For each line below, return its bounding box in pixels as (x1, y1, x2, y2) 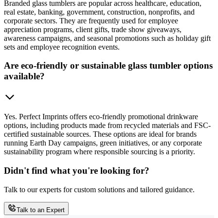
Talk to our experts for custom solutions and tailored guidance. (4, 185, 195, 194)
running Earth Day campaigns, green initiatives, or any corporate (4, 139, 202, 147)
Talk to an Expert (17, 206, 65, 214)
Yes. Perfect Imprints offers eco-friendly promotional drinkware (4, 112, 198, 121)
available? (4, 71, 45, 82)
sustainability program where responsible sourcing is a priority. (4, 147, 195, 156)
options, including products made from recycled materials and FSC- (4, 121, 211, 130)
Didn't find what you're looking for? (4, 165, 149, 176)
